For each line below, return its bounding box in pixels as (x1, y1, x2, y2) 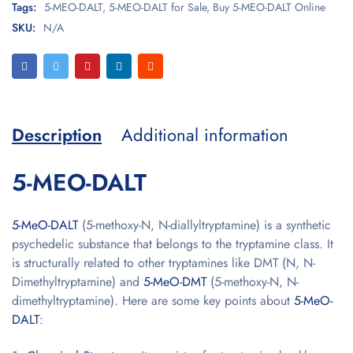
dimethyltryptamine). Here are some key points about (12, 291, 294, 310)
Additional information (121, 121, 288, 147)
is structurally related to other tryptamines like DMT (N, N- (12, 253, 315, 272)
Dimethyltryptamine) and (12, 272, 143, 291)
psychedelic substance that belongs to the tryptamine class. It (12, 234, 333, 253)
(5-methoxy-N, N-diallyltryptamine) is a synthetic (78, 215, 331, 234)
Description (12, 121, 102, 147)
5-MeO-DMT (143, 272, 206, 291)
